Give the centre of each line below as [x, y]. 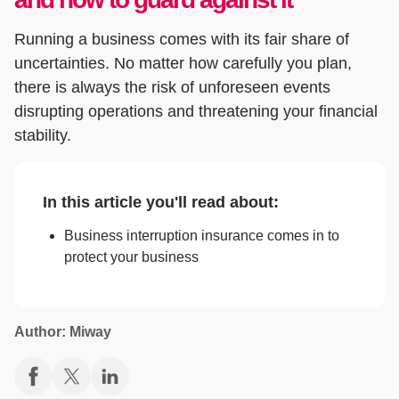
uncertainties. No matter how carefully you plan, [183, 64]
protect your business [131, 257]
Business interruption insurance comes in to [202, 236]
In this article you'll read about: [161, 203]
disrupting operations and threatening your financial [196, 112]
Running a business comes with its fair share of [182, 40]
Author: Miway [63, 332]
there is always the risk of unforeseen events [172, 88]
